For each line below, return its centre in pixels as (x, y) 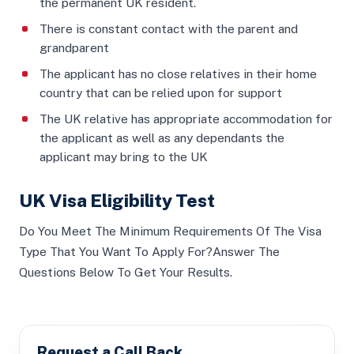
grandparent (74, 47)
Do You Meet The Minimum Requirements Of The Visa (170, 231)
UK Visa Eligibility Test (117, 200)
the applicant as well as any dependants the (162, 137)
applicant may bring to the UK (124, 156)
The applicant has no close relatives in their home (178, 73)
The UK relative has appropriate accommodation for (186, 119)
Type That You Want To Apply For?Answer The (149, 251)
